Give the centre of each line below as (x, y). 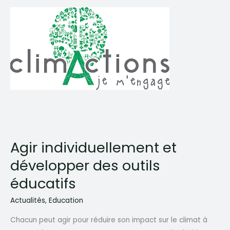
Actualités (28, 200)
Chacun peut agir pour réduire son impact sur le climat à (109, 220)
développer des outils (85, 166)
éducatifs (43, 184)
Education (66, 200)
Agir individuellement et (93, 148)
